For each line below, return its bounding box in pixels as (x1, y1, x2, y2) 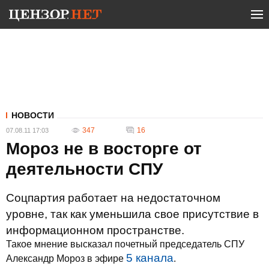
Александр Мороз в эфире (6, 253, 126, 264)
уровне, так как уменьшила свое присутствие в (6, 208, 259, 220)
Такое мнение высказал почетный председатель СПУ (6, 239, 244, 249)
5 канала (126, 252, 174, 264)
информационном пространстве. (6, 224, 184, 237)
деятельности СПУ (6, 160, 163, 178)
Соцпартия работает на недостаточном (6, 192, 220, 204)
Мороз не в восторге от (6, 139, 202, 158)
